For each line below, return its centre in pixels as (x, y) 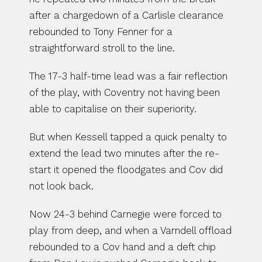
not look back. (61, 186)
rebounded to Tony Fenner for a (101, 32)
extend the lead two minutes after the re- (124, 153)
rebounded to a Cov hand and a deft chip (123, 247)
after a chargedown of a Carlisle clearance (126, 15)
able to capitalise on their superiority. (113, 109)
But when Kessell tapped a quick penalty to (128, 137)
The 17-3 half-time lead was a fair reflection (128, 76)
